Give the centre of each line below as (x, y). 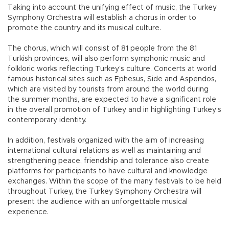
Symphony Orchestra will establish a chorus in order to (102, 18)
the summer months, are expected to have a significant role (112, 99)
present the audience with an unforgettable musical (98, 202)
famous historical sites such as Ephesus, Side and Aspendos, (112, 79)
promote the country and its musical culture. (84, 28)
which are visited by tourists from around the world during (108, 89)
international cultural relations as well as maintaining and (104, 151)
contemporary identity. (47, 120)
